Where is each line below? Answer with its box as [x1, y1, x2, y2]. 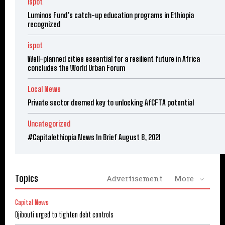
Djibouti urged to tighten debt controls [15, 210, 114, 219]
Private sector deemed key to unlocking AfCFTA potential [28, 98, 194, 107]
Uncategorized [28, 119, 70, 129]
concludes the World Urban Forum [28, 63, 125, 73]
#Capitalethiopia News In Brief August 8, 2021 [28, 133, 161, 142]
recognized [28, 20, 60, 29]
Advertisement [106, 173, 162, 184]
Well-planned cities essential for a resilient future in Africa [28, 54, 200, 64]
